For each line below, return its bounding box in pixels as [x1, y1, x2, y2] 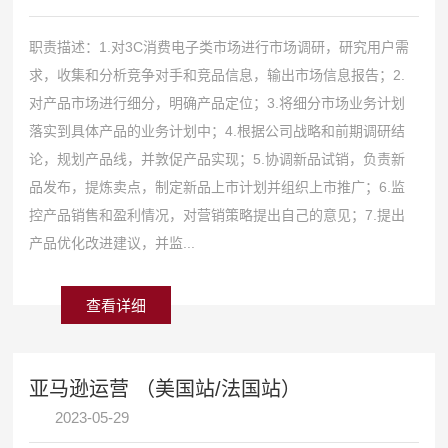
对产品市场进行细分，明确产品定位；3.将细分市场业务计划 [29, 94, 406, 111]
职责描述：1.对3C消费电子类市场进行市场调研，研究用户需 [29, 38, 410, 55]
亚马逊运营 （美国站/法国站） [29, 377, 302, 400]
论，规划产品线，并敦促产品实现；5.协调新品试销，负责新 [29, 150, 406, 167]
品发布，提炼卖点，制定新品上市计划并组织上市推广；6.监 [29, 178, 406, 195]
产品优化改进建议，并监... [29, 234, 196, 251]
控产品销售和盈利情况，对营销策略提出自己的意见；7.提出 [29, 206, 406, 223]
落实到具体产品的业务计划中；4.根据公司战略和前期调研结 [29, 122, 406, 139]
